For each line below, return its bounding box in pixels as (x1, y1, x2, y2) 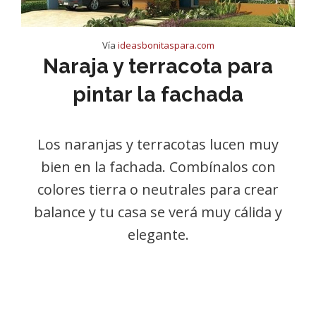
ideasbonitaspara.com (117, 39, 214, 51)
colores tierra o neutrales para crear (37, 180, 279, 199)
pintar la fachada (73, 83, 243, 107)
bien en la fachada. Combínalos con (40, 157, 276, 176)
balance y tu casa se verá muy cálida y (34, 202, 282, 221)
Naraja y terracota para (43, 54, 273, 78)
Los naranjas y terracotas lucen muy (37, 135, 279, 154)
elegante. (127, 225, 189, 244)
